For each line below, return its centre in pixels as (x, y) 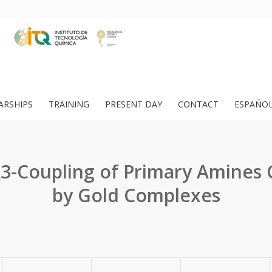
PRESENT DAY (134, 104)
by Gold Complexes (136, 195)
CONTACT (198, 104)
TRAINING (69, 104)
